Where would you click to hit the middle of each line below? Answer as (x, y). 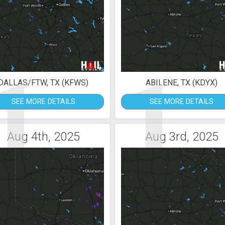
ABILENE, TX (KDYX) (182, 82)
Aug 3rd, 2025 (182, 136)
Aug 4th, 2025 (43, 136)
